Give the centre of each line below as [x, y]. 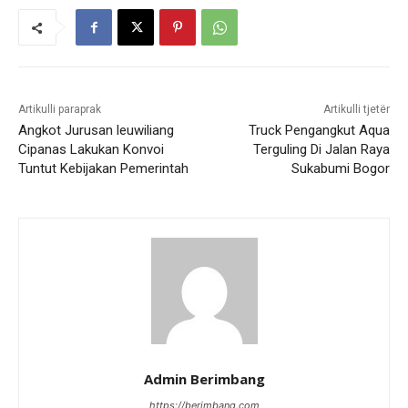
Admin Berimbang [204, 379]
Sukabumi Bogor [340, 169]
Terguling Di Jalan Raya [321, 150]
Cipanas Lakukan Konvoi [91, 150]
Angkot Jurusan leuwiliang [96, 131]
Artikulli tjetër [356, 110]
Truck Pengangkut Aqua [319, 131]
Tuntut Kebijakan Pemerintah [103, 169]
